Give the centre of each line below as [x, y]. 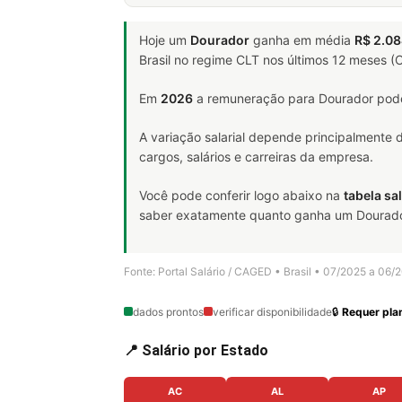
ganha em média [302, 39]
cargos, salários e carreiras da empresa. [256, 156]
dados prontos [168, 311]
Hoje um [165, 39]
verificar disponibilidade [272, 311]
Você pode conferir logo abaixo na [241, 195]
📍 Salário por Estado [196, 350]
